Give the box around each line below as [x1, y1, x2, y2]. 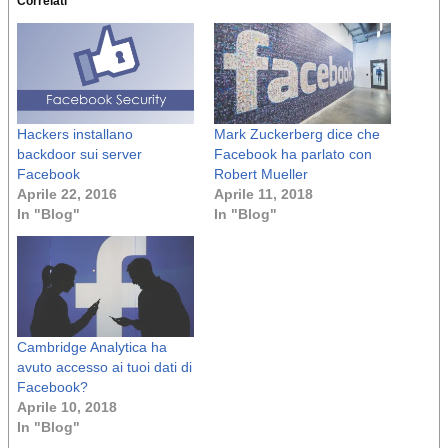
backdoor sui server [17, 146, 142, 163]
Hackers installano [17, 126, 133, 143]
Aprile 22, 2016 [17, 186, 117, 203]
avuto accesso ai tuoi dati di [17, 359, 192, 376]
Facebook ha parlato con [214, 146, 372, 163]
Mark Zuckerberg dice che [214, 126, 380, 143]
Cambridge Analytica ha [17, 339, 167, 356]
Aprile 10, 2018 [17, 399, 117, 416]
